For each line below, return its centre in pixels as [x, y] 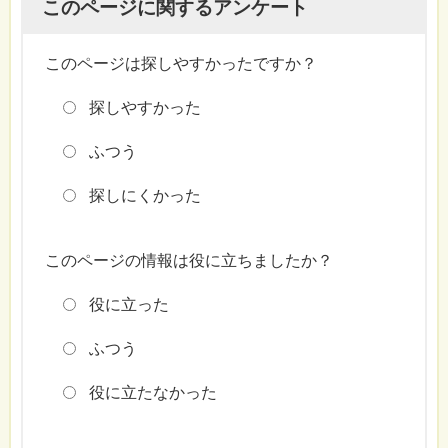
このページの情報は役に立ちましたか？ [188, 260]
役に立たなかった [153, 392]
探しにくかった [145, 195]
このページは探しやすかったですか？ [180, 63]
